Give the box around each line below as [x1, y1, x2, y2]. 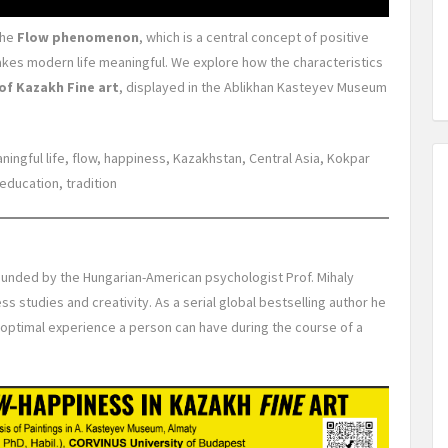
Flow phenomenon [17, 28, 139, 46]
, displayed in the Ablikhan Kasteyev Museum [119, 78, 387, 96]
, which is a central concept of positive [139, 28, 369, 46]
